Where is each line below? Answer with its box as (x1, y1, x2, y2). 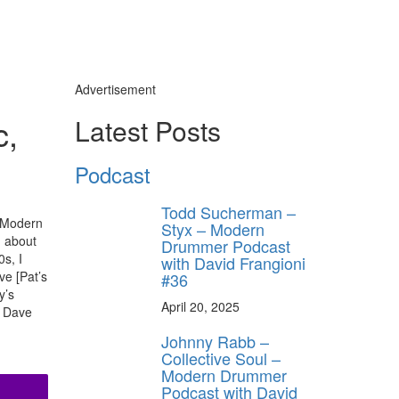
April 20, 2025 (161, 297, 240, 315)
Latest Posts (74, 110, 221, 150)
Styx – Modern (161, 216, 265, 240)
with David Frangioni (161, 250, 305, 274)
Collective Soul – (161, 346, 281, 370)
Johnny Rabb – (161, 329, 269, 353)
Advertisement (74, 79, 156, 98)
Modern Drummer (161, 362, 287, 387)
